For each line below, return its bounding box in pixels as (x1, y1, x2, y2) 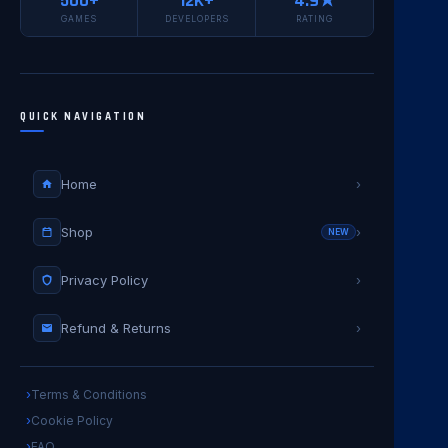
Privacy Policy (61, 272, 148, 289)
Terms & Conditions (31, 386, 147, 402)
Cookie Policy (31, 412, 113, 428)
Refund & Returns (61, 320, 171, 337)
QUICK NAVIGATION (20, 110, 146, 125)
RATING (296, 14, 334, 25)
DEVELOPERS (164, 14, 229, 25)
